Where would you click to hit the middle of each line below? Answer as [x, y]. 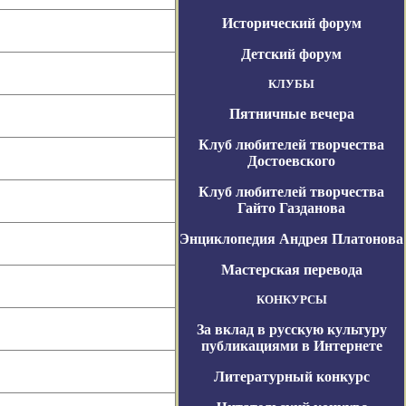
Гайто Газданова [291, 208]
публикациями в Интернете [291, 346]
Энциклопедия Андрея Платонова [291, 239]
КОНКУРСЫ [291, 300]
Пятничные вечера [291, 114]
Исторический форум [291, 23]
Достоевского [291, 161]
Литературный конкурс [291, 377]
